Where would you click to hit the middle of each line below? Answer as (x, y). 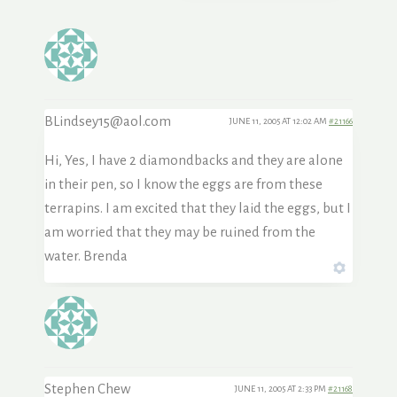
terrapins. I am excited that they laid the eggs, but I (198, 208)
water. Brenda (86, 256)
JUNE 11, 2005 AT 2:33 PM (281, 389)
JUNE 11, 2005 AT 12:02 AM (279, 121)
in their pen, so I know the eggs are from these (183, 184)
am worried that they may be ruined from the (180, 232)
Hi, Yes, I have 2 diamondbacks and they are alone (194, 160)
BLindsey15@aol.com (108, 121)
